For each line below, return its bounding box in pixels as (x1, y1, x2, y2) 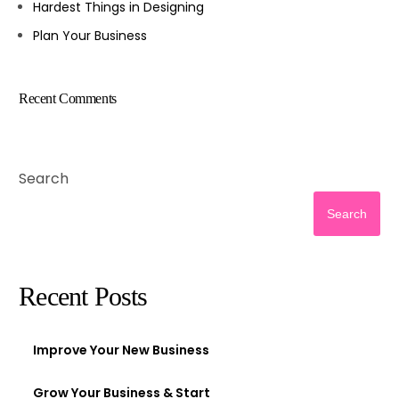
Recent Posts (19, 281, 148, 312)
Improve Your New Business (33, 341, 210, 360)
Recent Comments (19, 90, 117, 106)
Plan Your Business (33, 26, 148, 45)
